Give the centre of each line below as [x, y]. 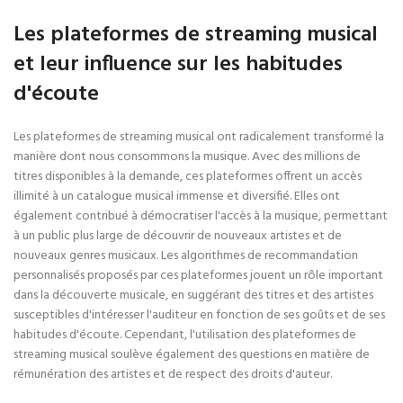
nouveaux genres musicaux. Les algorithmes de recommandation [186, 256]
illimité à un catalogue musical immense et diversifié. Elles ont [177, 197]
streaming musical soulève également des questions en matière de [192, 355]
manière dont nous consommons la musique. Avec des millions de [187, 157]
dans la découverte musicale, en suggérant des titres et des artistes [193, 296]
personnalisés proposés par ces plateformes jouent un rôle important [198, 276]
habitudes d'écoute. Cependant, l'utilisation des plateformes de [185, 335]
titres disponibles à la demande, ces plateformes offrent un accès [188, 177]
